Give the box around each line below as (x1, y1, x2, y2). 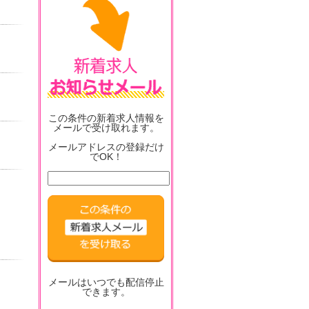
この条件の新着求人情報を (48, 112, 164, 123)
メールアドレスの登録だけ (48, 141, 164, 152)
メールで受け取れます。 (52, 122, 159, 133)
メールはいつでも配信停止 (48, 276, 164, 288)
